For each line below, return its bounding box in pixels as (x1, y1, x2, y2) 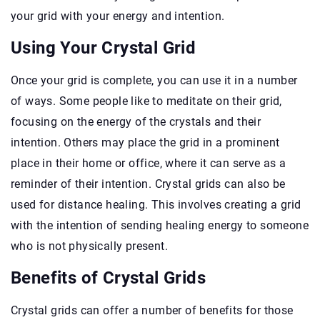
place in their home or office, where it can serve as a (11, 156, 286, 170)
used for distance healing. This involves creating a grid (11, 197, 301, 211)
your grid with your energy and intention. (11, 9, 225, 23)
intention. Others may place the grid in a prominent (11, 135, 280, 149)
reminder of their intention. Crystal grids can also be (11, 176, 286, 191)
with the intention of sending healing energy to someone (11, 218, 309, 232)
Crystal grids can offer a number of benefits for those (11, 303, 294, 317)
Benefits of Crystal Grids (11, 267, 206, 288)
